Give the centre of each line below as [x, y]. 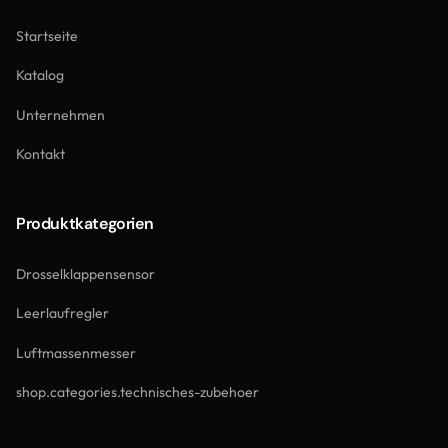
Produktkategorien [85, 223]
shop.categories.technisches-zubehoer [137, 392]
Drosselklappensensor [85, 273]
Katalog [40, 75]
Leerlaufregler [62, 313]
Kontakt [40, 154]
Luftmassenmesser [76, 352]
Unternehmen [60, 114]
